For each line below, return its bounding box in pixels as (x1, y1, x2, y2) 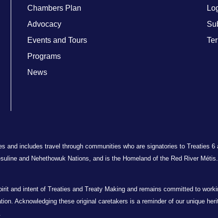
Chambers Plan (27, 4, 81, 12)
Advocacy (27, 20, 61, 28)
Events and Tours (27, 36, 87, 44)
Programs (27, 52, 61, 60)
